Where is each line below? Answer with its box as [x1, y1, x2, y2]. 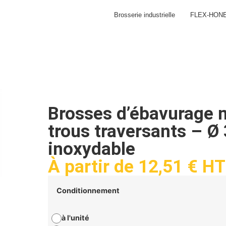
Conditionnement [56, 186, 120, 195]
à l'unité [62, 213, 89, 222]
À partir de [48, 156, 138, 177]
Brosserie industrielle [114, 11, 176, 19]
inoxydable [48, 139, 135, 159]
